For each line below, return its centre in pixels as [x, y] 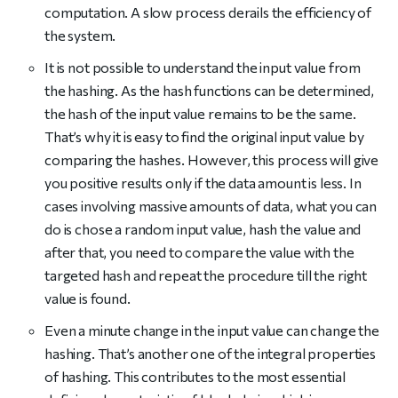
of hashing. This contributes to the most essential [195, 376]
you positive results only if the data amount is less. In [203, 183]
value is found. [88, 298]
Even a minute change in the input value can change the [212, 330]
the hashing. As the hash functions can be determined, [210, 90]
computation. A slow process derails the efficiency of [208, 12]
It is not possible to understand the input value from [203, 67]
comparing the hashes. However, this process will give [212, 159]
